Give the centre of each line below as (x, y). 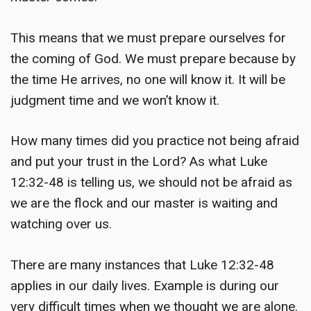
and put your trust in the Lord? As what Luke (139, 162)
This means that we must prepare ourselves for (148, 37)
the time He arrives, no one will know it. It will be (148, 79)
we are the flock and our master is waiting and (144, 203)
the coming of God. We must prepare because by (153, 58)
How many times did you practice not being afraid (155, 141)
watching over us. (61, 224)
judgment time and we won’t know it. (115, 100)
